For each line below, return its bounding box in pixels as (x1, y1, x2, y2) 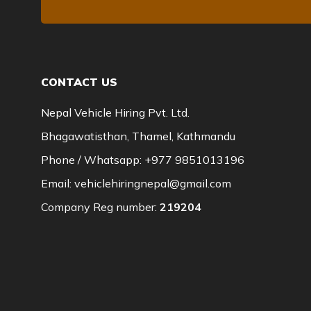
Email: (41, 176, 74, 190)
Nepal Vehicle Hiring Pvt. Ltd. (41, 106, 190, 119)
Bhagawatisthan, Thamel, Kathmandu (41, 129, 235, 143)
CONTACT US (41, 75, 117, 89)
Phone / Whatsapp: (41, 153, 144, 167)
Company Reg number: (41, 200, 160, 214)
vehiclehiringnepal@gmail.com (74, 176, 231, 190)
